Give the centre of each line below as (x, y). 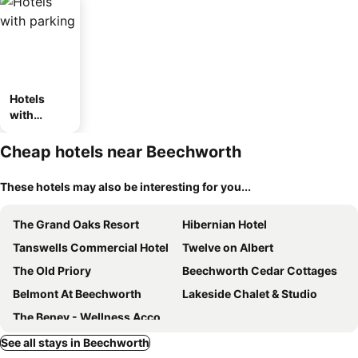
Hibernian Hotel (225, 224)
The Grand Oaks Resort (76, 224)
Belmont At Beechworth (77, 294)
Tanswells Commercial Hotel (91, 247)
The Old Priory (52, 270)
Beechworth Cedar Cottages (260, 270)
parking (31, 131)
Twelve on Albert (228, 247)
